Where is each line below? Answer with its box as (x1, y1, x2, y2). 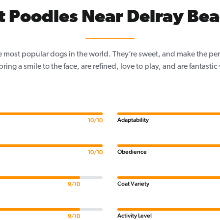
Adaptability (117, 116, 149, 124)
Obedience (117, 148, 147, 156)
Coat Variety (117, 180, 149, 188)
